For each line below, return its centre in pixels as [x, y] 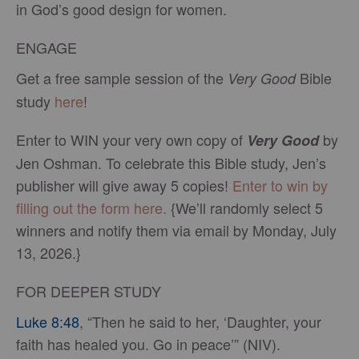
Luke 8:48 [48, 322]
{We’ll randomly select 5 [245, 208]
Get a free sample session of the [122, 78]
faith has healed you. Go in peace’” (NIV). [148, 344]
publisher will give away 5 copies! [124, 186]
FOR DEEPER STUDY [89, 291]
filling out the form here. [91, 208]
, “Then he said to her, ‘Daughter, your [200, 322]
